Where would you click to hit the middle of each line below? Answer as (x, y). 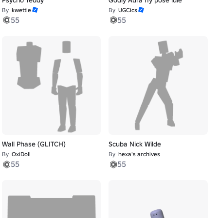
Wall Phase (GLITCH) (34, 144)
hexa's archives (139, 154)
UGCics (128, 10)
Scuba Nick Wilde (135, 144)
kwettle (21, 10)
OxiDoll (21, 154)
